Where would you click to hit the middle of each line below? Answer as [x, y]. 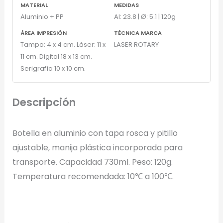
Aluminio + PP [42, 17]
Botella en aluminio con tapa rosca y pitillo [95, 133]
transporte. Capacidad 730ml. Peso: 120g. [92, 162]
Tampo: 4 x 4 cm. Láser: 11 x [63, 45]
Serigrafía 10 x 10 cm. [53, 69]
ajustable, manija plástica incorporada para [97, 148]
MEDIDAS [126, 5]
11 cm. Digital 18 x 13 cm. [56, 57]
